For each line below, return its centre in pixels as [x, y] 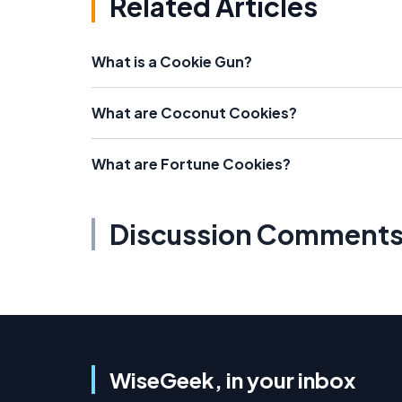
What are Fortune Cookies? [191, 164]
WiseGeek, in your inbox [232, 380]
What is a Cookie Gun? [172, 61]
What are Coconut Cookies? [194, 113]
